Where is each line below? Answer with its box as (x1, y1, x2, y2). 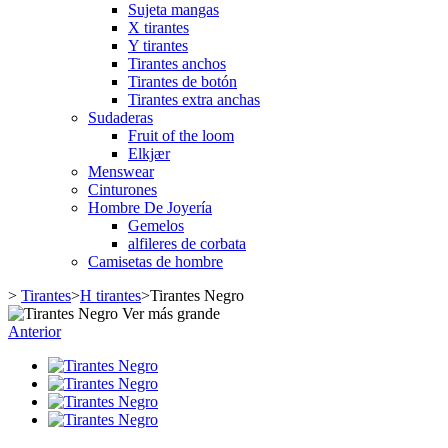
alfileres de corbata (128, 235, 246, 252)
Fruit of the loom (128, 127, 234, 144)
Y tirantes (128, 37, 188, 54)
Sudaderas (88, 109, 153, 126)
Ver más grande (122, 305, 220, 322)
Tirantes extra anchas (128, 91, 260, 108)
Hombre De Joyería (88, 199, 212, 216)
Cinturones (88, 181, 157, 198)
